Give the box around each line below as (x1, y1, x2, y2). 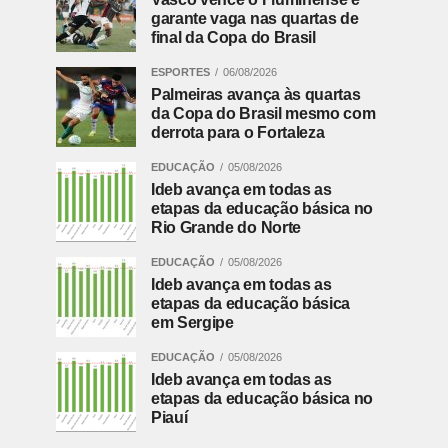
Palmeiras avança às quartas (151, 86, 361, 104)
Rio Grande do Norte (151, 219, 301, 237)
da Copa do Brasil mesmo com (151, 105, 376, 123)
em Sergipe (151, 314, 234, 332)
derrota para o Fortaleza (151, 124, 325, 142)
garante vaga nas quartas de (151, 10, 359, 28)
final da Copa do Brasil (151, 29, 316, 47)
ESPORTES (151, 66, 210, 79)
